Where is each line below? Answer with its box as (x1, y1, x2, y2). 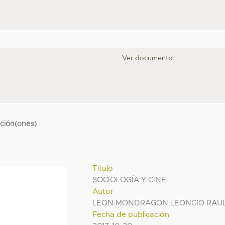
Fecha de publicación (92, 211, 170, 219)
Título (92, 165, 114, 173)
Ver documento (122, 54, 173, 62)
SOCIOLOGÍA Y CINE (92, 176, 167, 184)
